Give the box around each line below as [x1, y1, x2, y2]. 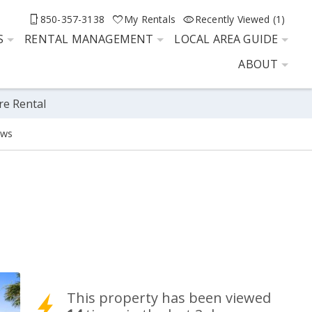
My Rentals [124, 12, 175, 26]
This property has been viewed [67, 288, 272, 307]
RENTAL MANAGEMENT [24, 31, 154, 47]
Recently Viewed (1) [194, 12, 286, 26]
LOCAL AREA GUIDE [174, 31, 279, 47]
